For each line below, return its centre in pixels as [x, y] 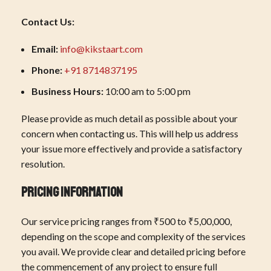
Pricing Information [72, 192]
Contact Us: [48, 21]
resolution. [43, 164]
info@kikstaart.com [101, 49]
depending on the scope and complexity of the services [133, 236]
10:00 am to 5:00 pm [147, 91]
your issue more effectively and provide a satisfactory [132, 149]
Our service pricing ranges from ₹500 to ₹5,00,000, [126, 221]
